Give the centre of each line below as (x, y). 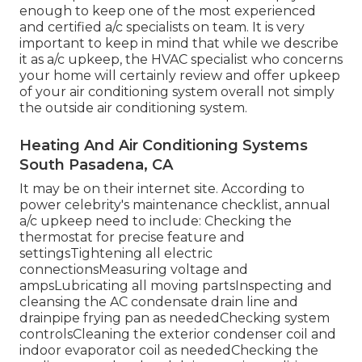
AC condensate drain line (190, 302)
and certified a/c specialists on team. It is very (162, 27)
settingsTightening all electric (116, 254)
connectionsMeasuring (95, 270)
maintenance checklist (206, 205)
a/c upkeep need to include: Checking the (156, 221)
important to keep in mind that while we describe (179, 44)
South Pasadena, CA (96, 165)
